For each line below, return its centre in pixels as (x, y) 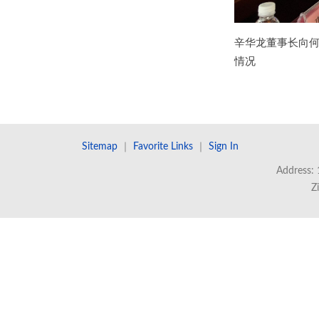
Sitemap (100, 147)
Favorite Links (163, 147)
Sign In (224, 147)
